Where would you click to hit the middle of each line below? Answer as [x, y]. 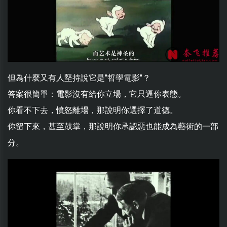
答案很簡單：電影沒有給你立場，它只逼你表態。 [97, 94]
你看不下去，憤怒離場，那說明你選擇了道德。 [93, 110]
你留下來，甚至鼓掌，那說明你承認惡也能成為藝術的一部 [113, 126]
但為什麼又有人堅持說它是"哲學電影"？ [79, 78]
